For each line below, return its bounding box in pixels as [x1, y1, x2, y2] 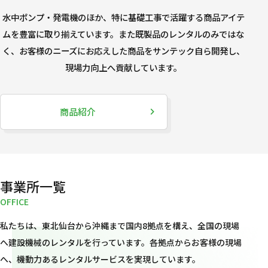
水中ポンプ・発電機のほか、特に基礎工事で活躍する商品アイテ [2, 11, 245, 24]
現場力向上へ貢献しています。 [65, 61, 182, 74]
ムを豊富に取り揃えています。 [2, 28, 119, 41]
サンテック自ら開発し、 [152, 44, 245, 57]
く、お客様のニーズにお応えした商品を [2, 44, 153, 57]
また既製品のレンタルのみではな [118, 28, 245, 41]
